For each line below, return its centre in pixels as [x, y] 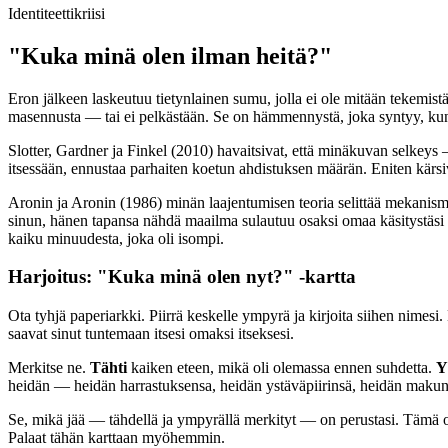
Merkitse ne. [49, 368]
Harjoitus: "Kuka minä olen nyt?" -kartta [182, 277]
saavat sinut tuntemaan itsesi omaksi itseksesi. [151, 334]
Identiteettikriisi [56, 13]
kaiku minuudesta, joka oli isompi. [116, 238]
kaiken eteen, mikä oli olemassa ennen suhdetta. [281, 368]
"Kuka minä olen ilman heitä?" [170, 55]
